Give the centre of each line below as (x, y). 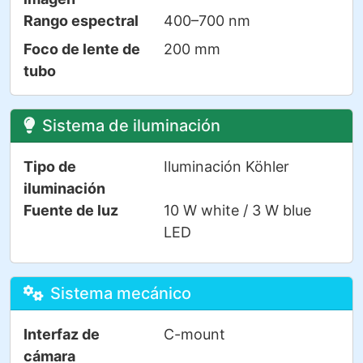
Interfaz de (62, 334)
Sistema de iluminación (131, 125)
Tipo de (50, 166)
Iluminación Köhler (226, 166)
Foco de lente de (82, 49)
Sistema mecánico (121, 293)
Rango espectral (81, 20)
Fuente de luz (71, 210)
